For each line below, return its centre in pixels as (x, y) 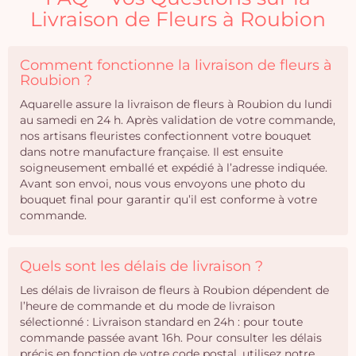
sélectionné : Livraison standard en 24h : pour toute (161, 322)
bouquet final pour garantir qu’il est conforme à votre (168, 199)
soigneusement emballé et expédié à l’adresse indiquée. (174, 168)
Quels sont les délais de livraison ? (141, 266)
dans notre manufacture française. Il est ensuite (151, 152)
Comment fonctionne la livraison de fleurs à (176, 65)
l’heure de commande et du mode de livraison (147, 306)
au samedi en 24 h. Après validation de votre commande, (178, 120)
